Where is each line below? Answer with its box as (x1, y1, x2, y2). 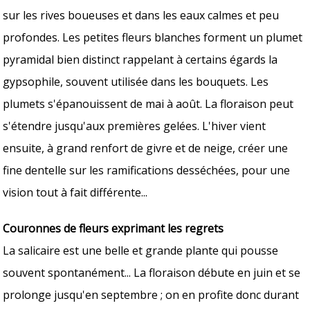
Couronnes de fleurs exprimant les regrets (3, 220, 230, 236)
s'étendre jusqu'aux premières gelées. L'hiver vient (3, 118, 266, 134)
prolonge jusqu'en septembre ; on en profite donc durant (3, 286, 300, 302)
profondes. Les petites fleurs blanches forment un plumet (3, 29, 303, 45)
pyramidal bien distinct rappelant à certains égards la (3, 51, 278, 67)
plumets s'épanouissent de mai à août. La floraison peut (3, 95, 294, 111)
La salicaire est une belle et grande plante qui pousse (3, 242, 279, 258)
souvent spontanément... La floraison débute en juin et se (3, 264, 301, 280)
